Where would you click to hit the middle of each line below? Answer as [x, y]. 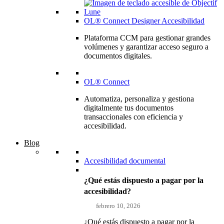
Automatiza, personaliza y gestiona [139, 98]
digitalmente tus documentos [129, 107]
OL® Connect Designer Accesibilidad [144, 20]
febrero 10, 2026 [118, 205]
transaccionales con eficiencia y [133, 116]
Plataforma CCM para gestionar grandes [147, 37]
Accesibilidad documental [125, 160]
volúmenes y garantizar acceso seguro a [146, 46]
